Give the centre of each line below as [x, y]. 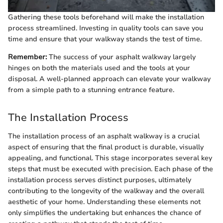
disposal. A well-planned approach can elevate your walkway [109, 79]
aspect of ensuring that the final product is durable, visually [106, 147]
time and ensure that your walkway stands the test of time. [105, 39]
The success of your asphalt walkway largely [121, 57]
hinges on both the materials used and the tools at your [99, 68]
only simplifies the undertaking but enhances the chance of [105, 213]
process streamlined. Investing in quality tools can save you [106, 28]
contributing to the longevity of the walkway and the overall [106, 191]
